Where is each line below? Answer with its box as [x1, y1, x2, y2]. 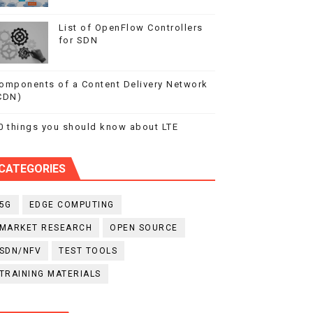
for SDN [58, 35, 99, 45]
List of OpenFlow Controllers [58, 22, 203, 33]
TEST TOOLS [59, 246, 118, 256]
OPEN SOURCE [110, 223, 178, 233]
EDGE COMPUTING [29, 200, 115, 210]
